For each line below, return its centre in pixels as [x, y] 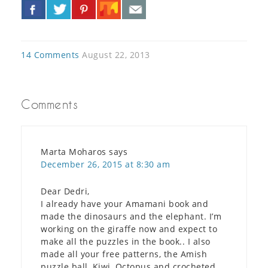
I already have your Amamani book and [124, 204]
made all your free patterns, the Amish [124, 254]
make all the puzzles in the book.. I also [126, 242]
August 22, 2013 [116, 55]
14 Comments [50, 55]
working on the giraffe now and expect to [129, 229]
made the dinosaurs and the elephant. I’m [131, 217]
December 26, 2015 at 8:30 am [105, 165]
